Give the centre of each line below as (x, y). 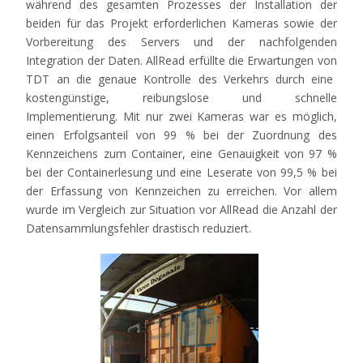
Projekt (129, 23)
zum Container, (145, 154)
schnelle (316, 98)
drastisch (176, 228)
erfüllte (207, 61)
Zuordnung (281, 135)
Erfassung (76, 191)
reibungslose (176, 98)
